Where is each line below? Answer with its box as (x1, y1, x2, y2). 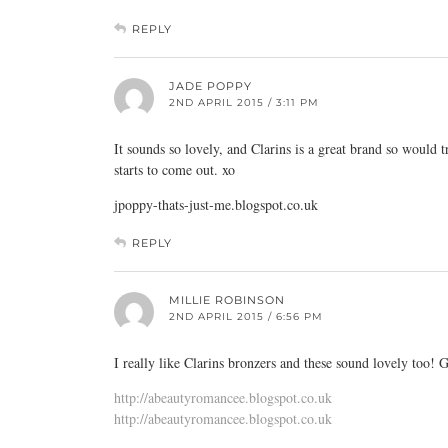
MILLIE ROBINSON (169, 293, 285, 307)
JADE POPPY (169, 79, 252, 93)
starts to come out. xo (114, 160, 235, 179)
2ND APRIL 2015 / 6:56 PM (169, 310, 323, 323)
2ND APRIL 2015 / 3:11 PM (169, 96, 319, 109)
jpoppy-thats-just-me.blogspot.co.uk (114, 195, 318, 214)
